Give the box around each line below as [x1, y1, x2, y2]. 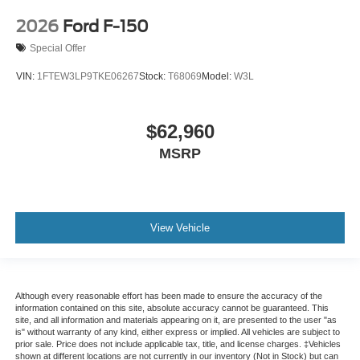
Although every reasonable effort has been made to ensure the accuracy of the [14, 291, 322, 301]
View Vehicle [150, 221, 210, 234]
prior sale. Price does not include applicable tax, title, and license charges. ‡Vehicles [14, 339, 341, 350]
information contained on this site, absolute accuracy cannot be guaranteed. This [14, 303, 329, 313]
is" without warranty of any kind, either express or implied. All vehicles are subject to [14, 327, 340, 337]
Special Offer [30, 43, 86, 55]
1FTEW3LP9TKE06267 [37, 70, 139, 82]
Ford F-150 [63, 17, 149, 37]
